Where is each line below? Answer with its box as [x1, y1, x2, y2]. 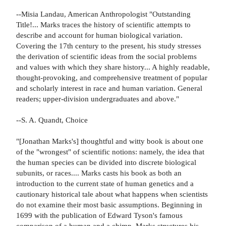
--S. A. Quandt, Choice [16, 116, 88, 125]
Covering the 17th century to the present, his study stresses [16, 41, 201, 50]
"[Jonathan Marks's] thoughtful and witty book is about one [16, 137, 203, 146]
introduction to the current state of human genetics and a [16, 179, 194, 188]
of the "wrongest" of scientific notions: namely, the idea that [16, 147, 204, 156]
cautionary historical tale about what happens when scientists [16, 190, 208, 199]
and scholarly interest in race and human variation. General [16, 84, 202, 93]
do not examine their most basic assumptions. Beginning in [16, 200, 202, 209]
